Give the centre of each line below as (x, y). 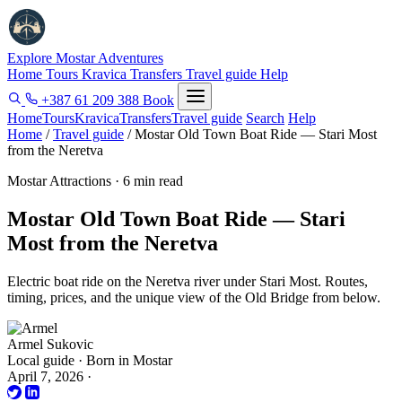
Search (265, 118)
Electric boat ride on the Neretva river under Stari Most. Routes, (188, 281)
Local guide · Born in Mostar (90, 360)
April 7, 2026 (45, 376)
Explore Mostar (52, 58)
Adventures (131, 58)
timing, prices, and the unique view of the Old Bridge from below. (194, 297)
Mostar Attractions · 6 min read (95, 181)
